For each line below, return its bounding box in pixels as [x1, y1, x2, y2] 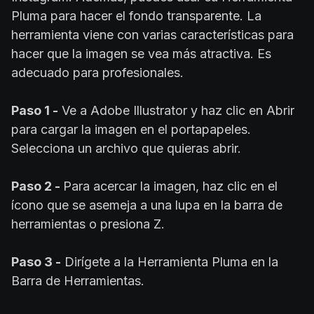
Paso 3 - [11, 254, 61, 270]
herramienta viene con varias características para [11, 27, 294, 43]
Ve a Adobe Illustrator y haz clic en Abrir [58, 103, 294, 118]
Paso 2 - [11, 179, 63, 194]
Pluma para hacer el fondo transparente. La [11, 8, 261, 24]
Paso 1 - [11, 103, 58, 118]
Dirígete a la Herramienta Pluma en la [61, 254, 278, 270]
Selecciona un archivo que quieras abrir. [11, 141, 241, 156]
